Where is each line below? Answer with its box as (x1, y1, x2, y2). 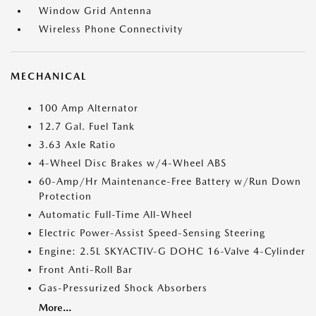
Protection (39, 190, 92, 202)
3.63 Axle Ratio (39, 139, 116, 150)
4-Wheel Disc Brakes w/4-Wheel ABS (39, 157, 226, 169)
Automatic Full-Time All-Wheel (39, 209, 192, 220)
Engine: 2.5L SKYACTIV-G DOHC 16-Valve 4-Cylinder (39, 245, 305, 257)
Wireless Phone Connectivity (39, 23, 183, 35)
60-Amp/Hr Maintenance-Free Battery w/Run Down (39, 176, 301, 187)
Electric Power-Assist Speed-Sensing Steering (39, 227, 265, 238)
